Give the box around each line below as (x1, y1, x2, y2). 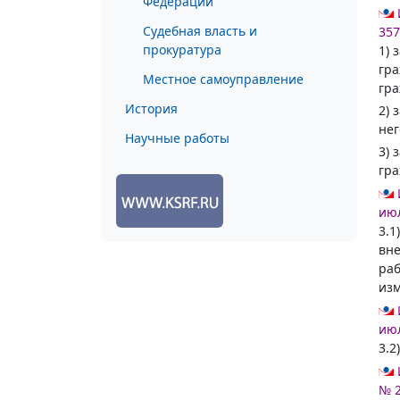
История (125, 100, 178, 117)
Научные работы (125, 129, 229, 146)
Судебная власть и (143, 22, 257, 39)
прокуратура (143, 41, 221, 58)
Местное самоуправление (143, 71, 304, 87)
